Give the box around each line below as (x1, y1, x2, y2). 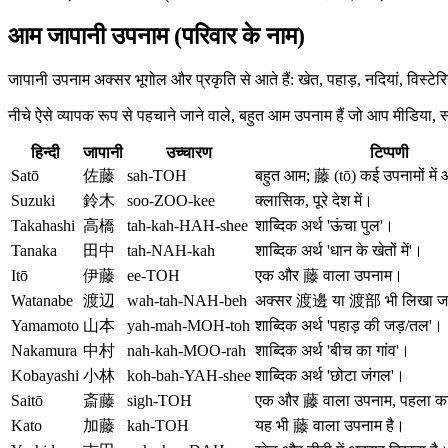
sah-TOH (127, 166, 187, 184)
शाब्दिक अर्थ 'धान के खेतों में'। (255, 241, 423, 259)
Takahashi (11, 216, 75, 234)
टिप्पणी (369, 143, 409, 161)
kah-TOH (127, 416, 189, 434)
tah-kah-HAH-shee (127, 216, 248, 234)
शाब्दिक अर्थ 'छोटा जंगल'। (255, 366, 405, 384)
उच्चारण (166, 143, 212, 161)
